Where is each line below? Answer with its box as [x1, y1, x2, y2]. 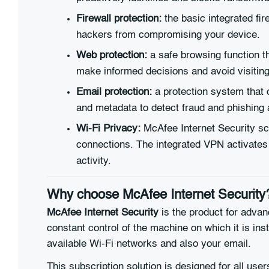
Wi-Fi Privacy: [76, 124, 141, 134]
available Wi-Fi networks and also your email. [47, 239, 251, 250]
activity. [76, 156, 111, 167]
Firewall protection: [76, 14, 162, 25]
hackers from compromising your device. [76, 30, 260, 41]
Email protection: [76, 87, 152, 98]
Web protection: [76, 50, 147, 61]
